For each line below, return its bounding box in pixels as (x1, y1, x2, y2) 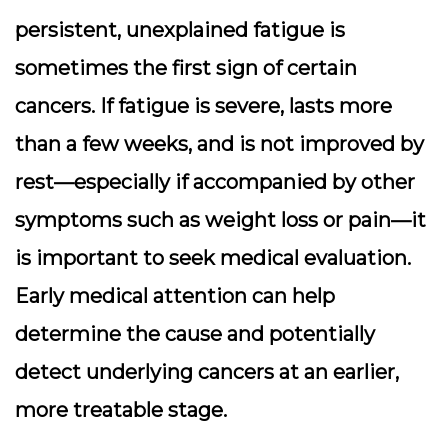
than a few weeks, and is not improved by (15, 132, 424, 156)
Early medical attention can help (15, 284, 335, 308)
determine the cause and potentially (15, 322, 375, 346)
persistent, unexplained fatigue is (15, 18, 345, 42)
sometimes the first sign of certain (15, 56, 357, 80)
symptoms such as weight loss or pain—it (15, 208, 426, 232)
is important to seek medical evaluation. (15, 246, 411, 270)
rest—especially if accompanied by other (15, 170, 415, 194)
